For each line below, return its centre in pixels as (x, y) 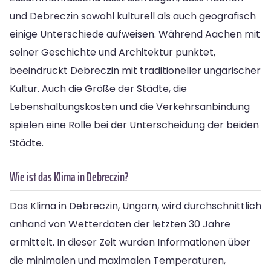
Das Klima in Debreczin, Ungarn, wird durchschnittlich (135, 206)
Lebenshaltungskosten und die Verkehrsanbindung (130, 106)
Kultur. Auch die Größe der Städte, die (98, 88)
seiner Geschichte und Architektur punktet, (113, 52)
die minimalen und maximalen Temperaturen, (118, 260)
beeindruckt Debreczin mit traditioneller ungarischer (135, 70)
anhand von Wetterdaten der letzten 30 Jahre (120, 224)
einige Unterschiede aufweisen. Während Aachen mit (135, 34)
